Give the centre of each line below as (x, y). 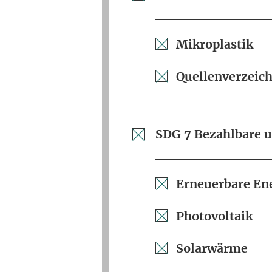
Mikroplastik (215, 44)
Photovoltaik (215, 216)
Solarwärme (212, 248)
